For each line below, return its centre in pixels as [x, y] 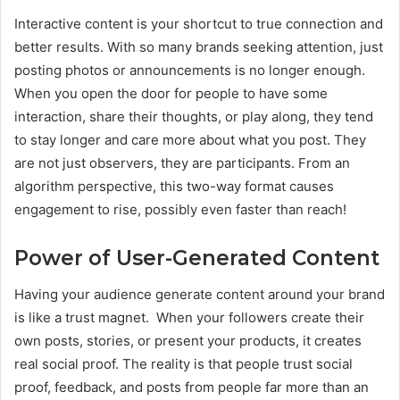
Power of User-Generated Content [197, 258]
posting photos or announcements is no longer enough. [190, 71]
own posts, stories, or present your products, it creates [188, 340]
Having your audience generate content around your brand [200, 294]
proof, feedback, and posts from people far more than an [192, 387]
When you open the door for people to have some [171, 94]
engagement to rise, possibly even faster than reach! [180, 210]
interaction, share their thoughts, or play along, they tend [194, 117]
